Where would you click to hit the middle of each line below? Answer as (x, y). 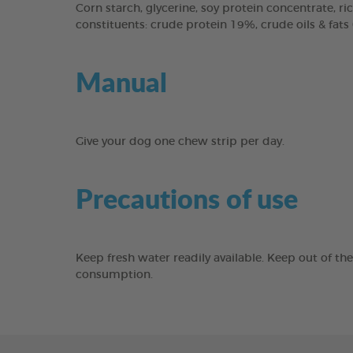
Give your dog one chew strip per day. (180, 142)
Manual (121, 82)
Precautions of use (187, 198)
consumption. (114, 275)
